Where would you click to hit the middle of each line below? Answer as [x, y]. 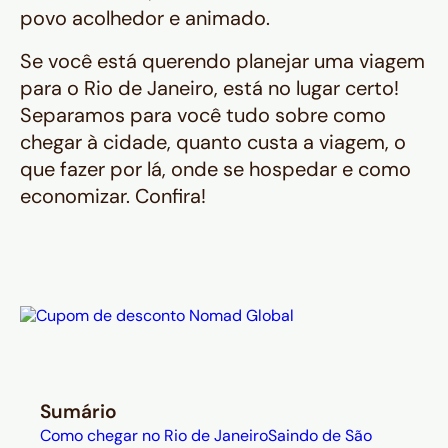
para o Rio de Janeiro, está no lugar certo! [209, 88]
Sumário [78, 411]
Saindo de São [320, 435]
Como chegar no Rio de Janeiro [154, 435]
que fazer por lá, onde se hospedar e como [215, 169]
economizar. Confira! [113, 196]
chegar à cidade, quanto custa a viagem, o [213, 142]
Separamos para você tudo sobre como [203, 115]
